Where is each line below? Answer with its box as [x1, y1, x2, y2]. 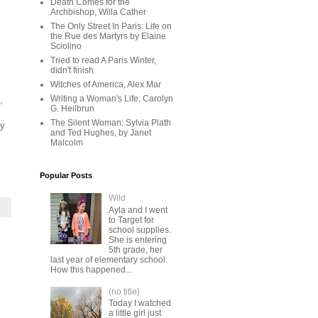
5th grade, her [108, 244, 163, 255]
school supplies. [108, 224, 171, 235]
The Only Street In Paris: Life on [50, 21, 172, 31]
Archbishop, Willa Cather [50, 7, 146, 17]
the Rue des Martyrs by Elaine [50, 31, 166, 41]
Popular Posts [40, 171, 92, 180]
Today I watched [108, 297, 171, 308]
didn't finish [50, 65, 94, 75]
